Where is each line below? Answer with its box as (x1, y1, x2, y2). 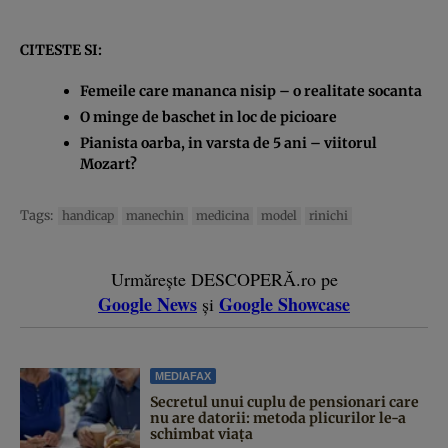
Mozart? (80, 154, 137, 173)
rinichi (309, 207, 348, 223)
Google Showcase (219, 290, 350, 317)
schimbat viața (150, 424, 253, 443)
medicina (196, 207, 249, 223)
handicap (62, 207, 114, 223)
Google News (98, 290, 197, 317)
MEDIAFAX (155, 369, 211, 382)
